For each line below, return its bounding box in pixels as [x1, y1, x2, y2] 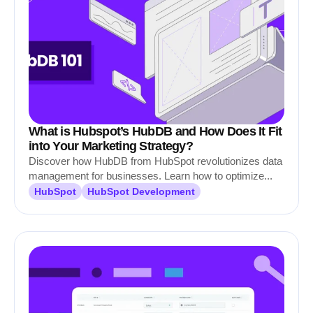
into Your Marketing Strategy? [29, 139, 193, 153]
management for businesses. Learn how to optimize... [29, 170, 272, 182]
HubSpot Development [87, 186, 195, 197]
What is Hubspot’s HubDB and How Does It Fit [29, 124, 282, 138]
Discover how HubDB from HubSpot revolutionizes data [29, 155, 282, 167]
